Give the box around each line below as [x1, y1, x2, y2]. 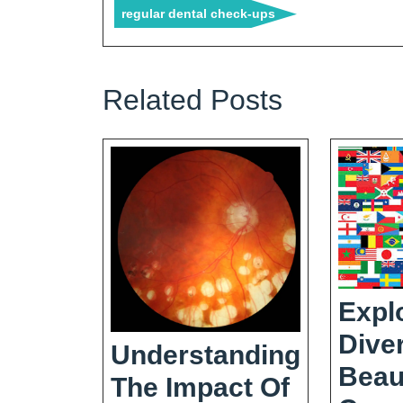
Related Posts [103, 83, 282, 116]
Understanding [111, 339, 300, 370]
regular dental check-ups [121, 5, 275, 21]
